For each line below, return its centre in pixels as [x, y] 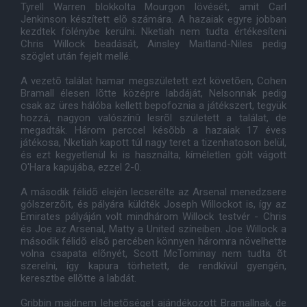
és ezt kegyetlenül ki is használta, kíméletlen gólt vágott [153, 155]
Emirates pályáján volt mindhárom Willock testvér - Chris [153, 217]
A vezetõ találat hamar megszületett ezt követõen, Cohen [153, 81]
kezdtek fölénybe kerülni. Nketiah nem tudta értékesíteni [153, 32]
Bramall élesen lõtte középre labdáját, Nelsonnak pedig [153, 93]
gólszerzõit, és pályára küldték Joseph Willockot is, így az [153, 204]
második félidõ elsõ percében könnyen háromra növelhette [153, 241]
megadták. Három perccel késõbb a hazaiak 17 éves [153, 130]
